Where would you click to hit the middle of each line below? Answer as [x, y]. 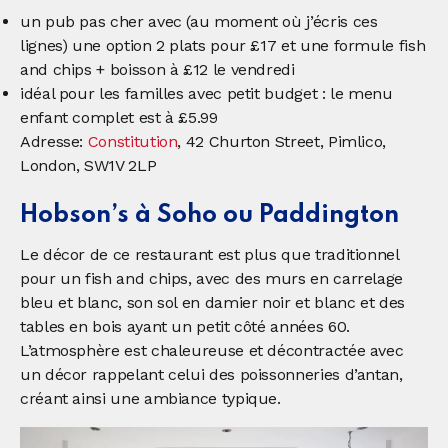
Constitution [132, 141]
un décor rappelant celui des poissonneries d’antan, [211, 374]
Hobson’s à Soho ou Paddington [209, 215]
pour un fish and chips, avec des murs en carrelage [212, 278]
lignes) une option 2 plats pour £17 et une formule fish [223, 45]
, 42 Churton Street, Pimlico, [282, 141]
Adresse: [54, 141]
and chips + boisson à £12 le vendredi [157, 69]
